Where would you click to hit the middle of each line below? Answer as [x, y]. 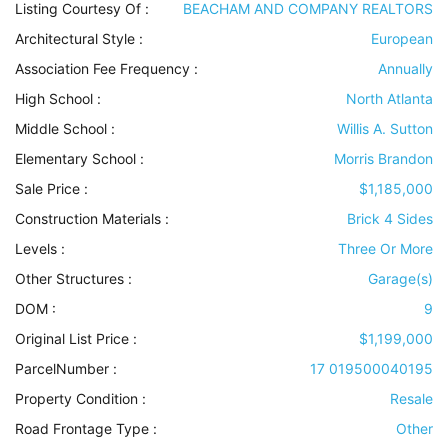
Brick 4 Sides [390, 219]
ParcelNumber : [66, 369]
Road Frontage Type [82, 429]
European [402, 39]
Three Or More [385, 249]
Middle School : [65, 129]
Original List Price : [76, 339]
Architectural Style [75, 39]
